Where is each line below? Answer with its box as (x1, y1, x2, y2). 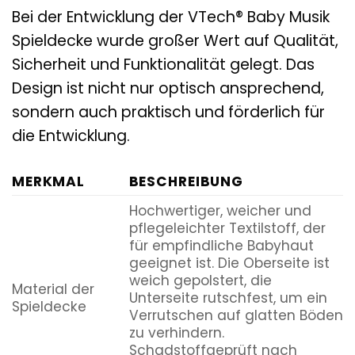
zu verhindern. (128, 323, 224, 342)
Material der (12, 279, 94, 299)
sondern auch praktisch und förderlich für (12, 101, 325, 123)
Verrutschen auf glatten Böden (128, 305, 343, 325)
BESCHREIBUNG (128, 171, 243, 191)
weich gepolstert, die (128, 270, 272, 290)
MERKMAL (12, 171, 86, 191)
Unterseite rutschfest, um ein (128, 288, 327, 307)
